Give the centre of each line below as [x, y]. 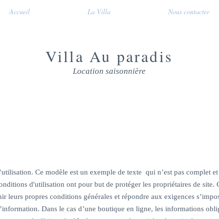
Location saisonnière [109, 71]
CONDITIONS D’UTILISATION [109, 127]
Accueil [20, 11]
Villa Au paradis [109, 56]
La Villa [99, 11]
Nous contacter [189, 11]
